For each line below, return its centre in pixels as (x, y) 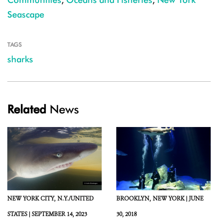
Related (27, 109)
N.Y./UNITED (75, 198)
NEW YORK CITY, (31, 198)
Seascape (26, 15)
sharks (20, 59)
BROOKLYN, (134, 198)
